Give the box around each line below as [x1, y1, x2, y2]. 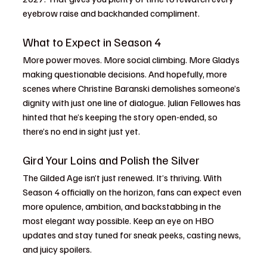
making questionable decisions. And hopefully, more [23, 68, 229, 80]
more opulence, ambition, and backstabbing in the [23, 200, 223, 212]
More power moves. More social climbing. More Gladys [23, 54, 241, 66]
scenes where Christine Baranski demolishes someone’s [23, 82, 242, 94]
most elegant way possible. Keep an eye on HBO [23, 215, 216, 226]
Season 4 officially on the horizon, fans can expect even [23, 186, 243, 198]
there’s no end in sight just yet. [23, 125, 140, 137]
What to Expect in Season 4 [23, 34, 161, 49]
